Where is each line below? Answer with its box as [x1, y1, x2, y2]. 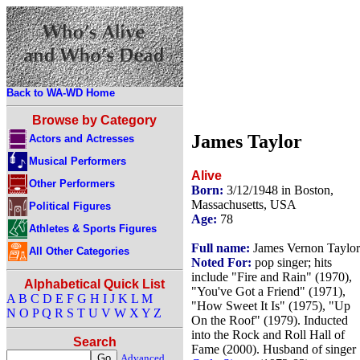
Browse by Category [32, 113, 157, 127]
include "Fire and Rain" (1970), [191, 269, 352, 284]
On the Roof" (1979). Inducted [191, 313, 348, 327]
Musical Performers [29, 154, 126, 167]
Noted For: [191, 255, 252, 269]
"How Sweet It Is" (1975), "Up [191, 298, 350, 313]
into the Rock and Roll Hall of [191, 327, 345, 342]
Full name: [191, 240, 250, 255]
